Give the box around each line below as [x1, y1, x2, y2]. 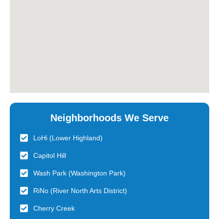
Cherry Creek [33, 204, 75, 212]
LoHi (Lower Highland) [33, 133, 103, 142]
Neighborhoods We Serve [50, 112, 169, 123]
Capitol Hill [33, 151, 66, 159]
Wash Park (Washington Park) [33, 169, 126, 177]
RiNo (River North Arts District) [33, 186, 127, 195]
